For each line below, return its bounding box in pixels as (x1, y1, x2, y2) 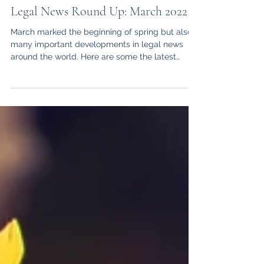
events (11, 116, 36, 126)
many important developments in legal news (11, 91, 183, 101)
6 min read (80, 35, 115, 44)
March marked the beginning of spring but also (11, 79, 192, 88)
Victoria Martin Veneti (35, 25, 106, 34)
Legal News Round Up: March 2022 (11, 55, 187, 71)
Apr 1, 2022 (35, 35, 70, 44)
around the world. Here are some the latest (11, 104, 176, 113)
